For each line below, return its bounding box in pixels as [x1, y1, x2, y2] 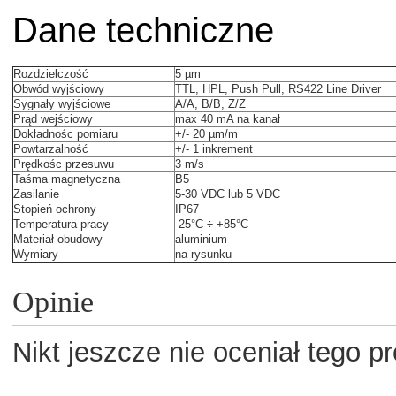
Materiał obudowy [13, 232, 103, 247]
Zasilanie [13, 187, 59, 202]
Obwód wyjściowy [13, 82, 104, 96]
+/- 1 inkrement [175, 142, 253, 156]
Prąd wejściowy [13, 112, 93, 126]
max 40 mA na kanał [175, 112, 280, 126]
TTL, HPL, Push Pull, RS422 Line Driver [175, 82, 381, 96]
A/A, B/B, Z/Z [175, 97, 246, 111]
